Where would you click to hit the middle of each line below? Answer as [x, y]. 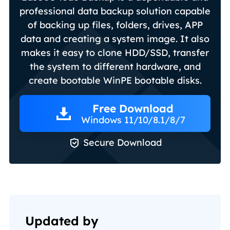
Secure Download [122, 142]
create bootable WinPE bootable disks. [115, 80]
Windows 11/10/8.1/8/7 [133, 120]
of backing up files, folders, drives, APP [115, 25]
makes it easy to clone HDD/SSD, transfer [115, 52]
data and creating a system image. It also [115, 39]
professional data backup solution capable [115, 11]
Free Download [133, 109]
